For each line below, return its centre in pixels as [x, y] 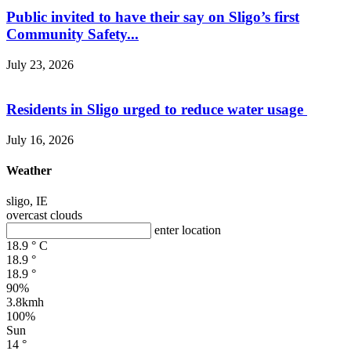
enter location [188, 230]
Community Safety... [72, 34]
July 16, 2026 [40, 139]
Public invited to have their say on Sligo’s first [153, 17]
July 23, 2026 [40, 65]
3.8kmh [25, 302]
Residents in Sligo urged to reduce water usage [157, 109]
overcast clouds [44, 215]
